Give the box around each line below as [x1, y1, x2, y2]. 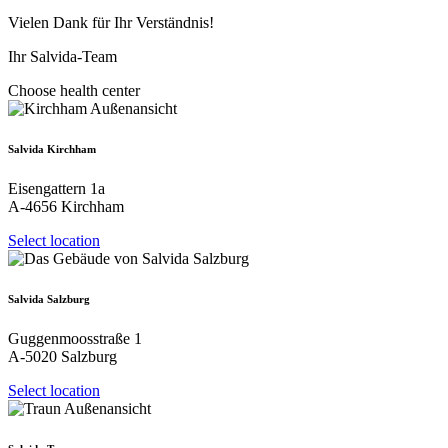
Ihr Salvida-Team [8, 47, 117, 65]
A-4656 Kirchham [8, 197, 124, 215]
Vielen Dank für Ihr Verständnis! [8, 13, 214, 31]
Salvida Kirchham [8, 142, 96, 155]
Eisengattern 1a [8, 179, 105, 197]
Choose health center [8, 81, 140, 99]
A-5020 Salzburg [8, 347, 117, 365]
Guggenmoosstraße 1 [8, 329, 142, 347]
